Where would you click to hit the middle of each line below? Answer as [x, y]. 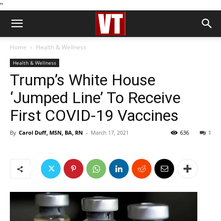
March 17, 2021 [110, 132]
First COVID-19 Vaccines [94, 115]
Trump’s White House [83, 80]
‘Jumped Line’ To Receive [95, 98]
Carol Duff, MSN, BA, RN [51, 132]
